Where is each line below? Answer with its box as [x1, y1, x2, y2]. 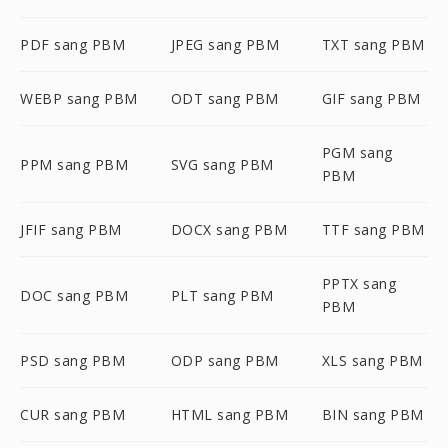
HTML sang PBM [170, 405, 289, 424]
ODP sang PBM [170, 351, 279, 370]
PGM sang [321, 143, 393, 162]
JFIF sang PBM [20, 220, 122, 239]
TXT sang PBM [321, 35, 425, 54]
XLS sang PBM [321, 351, 423, 370]
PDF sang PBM [20, 35, 125, 54]
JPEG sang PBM [170, 35, 280, 54]
